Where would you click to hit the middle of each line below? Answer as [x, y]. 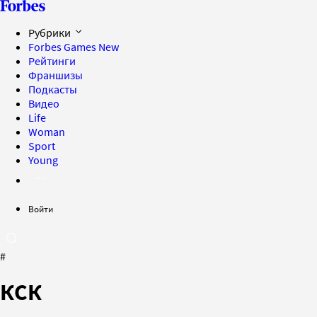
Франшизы [56, 75]
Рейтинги [52, 61]
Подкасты [53, 89]
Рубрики [51, 33]
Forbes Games [63, 47]
